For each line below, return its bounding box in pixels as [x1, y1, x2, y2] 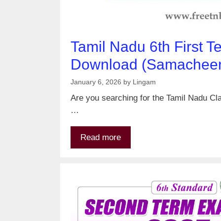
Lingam [133, 78, 156, 86]
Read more [80, 133, 121, 143]
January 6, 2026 [71, 78, 121, 86]
